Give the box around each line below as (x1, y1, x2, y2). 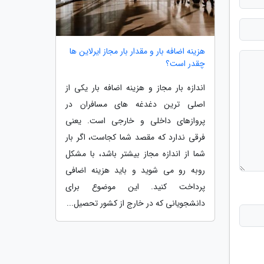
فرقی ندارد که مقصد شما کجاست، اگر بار (65, 130, 205, 144)
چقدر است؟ (166, 57, 205, 70)
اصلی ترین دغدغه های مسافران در (65, 97, 205, 111)
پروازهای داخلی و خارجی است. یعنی (65, 114, 205, 127)
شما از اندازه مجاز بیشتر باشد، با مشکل (65, 147, 205, 160)
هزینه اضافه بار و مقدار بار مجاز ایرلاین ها (70, 44, 205, 58)
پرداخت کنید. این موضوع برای (65, 180, 205, 193)
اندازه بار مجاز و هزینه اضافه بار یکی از (65, 81, 205, 94)
